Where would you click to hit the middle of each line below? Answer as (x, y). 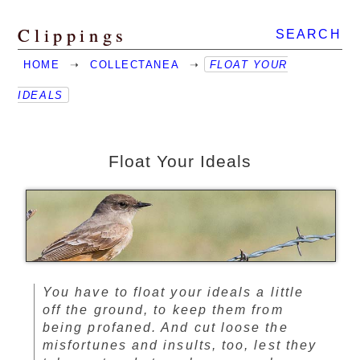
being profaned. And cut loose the (166, 328)
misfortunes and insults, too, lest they (180, 346)
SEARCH (309, 34)
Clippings (73, 35)
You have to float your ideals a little (174, 292)
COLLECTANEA (135, 65)
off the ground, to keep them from (163, 310)
